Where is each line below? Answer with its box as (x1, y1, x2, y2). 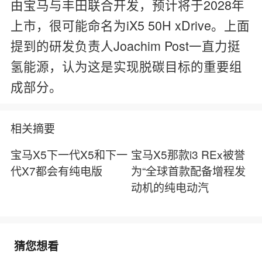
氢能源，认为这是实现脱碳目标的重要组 (10, 56, 242, 75)
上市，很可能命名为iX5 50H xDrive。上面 (10, 15, 250, 34)
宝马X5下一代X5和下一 (10, 146, 127, 163)
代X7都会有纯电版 (10, 163, 102, 179)
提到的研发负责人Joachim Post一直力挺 (10, 36, 240, 54)
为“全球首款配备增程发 (131, 163, 246, 179)
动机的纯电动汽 (131, 179, 209, 195)
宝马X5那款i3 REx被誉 (131, 146, 245, 163)
